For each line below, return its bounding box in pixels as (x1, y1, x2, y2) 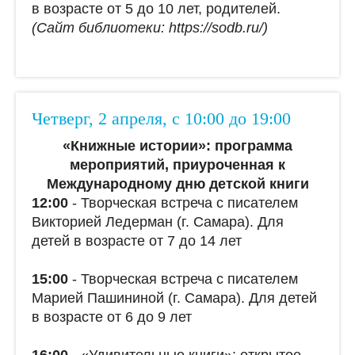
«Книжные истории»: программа (63, 137, 292, 154)
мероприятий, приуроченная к (70, 156, 285, 173)
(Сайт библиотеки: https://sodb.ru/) (32, 19, 268, 36)
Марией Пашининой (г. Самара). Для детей (32, 289, 317, 306)
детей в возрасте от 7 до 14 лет (32, 232, 242, 249)
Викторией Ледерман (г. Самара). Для (32, 213, 284, 230)
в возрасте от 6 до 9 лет (32, 308, 192, 325)
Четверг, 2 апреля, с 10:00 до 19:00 (32, 108, 291, 128)
